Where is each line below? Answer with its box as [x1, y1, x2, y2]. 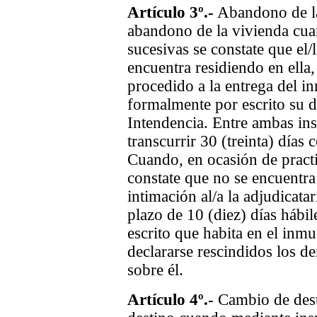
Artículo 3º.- [127, 4, 214, 21]
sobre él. [127, 261, 183, 279]
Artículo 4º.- [127, 291, 214, 309]
